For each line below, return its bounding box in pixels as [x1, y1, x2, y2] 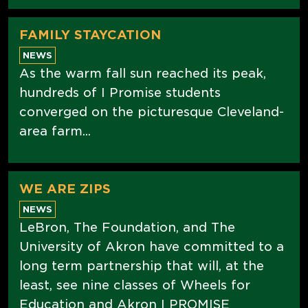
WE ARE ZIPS [19, 181, 111, 196]
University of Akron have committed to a [19, 239, 284, 254]
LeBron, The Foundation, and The [19, 219, 235, 234]
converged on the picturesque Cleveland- [19, 104, 284, 119]
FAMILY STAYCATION [19, 27, 161, 42]
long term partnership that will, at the [19, 258, 264, 273]
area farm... [19, 123, 91, 138]
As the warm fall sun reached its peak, [19, 65, 266, 80]
